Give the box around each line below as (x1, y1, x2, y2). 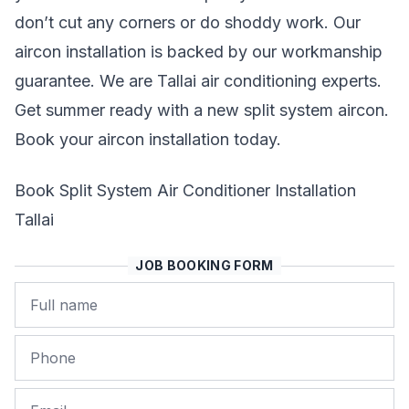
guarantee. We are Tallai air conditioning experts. (15, 71, 382, 90)
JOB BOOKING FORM (135, 257, 274, 273)
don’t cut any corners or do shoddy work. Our (15, 13, 361, 32)
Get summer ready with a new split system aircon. (15, 100, 389, 120)
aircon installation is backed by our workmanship (15, 42, 383, 61)
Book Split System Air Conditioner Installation (15, 181, 356, 200)
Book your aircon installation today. (15, 130, 281, 149)
